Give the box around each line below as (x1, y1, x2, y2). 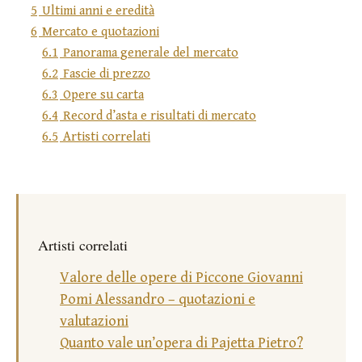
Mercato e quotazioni (42, 23, 159, 40)
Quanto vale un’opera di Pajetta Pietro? (60, 334, 303, 351)
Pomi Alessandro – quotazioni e (60, 290, 255, 308)
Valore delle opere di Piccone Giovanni (60, 268, 303, 286)
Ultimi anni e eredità (42, 2, 154, 19)
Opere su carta (63, 86, 144, 103)
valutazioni (60, 312, 128, 330)
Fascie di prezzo (63, 65, 150, 82)
